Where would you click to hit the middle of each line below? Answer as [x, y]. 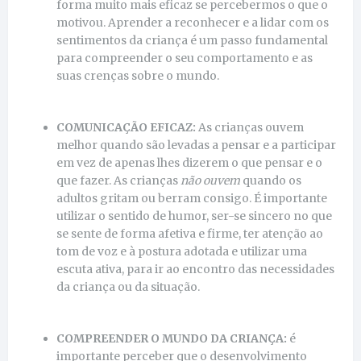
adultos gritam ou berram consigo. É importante [192, 198]
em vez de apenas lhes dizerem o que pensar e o [189, 162]
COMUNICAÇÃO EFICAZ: [126, 127]
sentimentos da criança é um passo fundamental [192, 40]
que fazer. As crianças [118, 180]
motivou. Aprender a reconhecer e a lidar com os [193, 22]
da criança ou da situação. [128, 286]
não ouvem [210, 180]
